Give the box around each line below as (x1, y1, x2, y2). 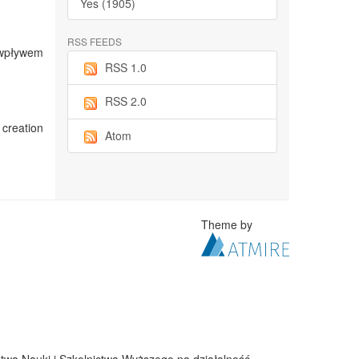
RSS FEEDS (67, 34, 122, 48)
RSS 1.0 (104, 59, 147, 75)
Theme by (201, 216, 256, 232)
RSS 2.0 (104, 93, 147, 110)
